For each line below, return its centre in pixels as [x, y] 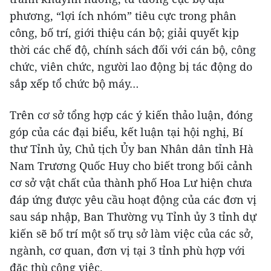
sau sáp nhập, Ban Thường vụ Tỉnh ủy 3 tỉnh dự [133, 217]
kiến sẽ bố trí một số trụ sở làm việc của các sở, [132, 234]
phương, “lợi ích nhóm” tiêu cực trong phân [123, 16]
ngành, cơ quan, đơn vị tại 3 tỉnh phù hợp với [127, 251]
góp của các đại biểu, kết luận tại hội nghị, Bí [126, 132]
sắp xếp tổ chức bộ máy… [74, 84]
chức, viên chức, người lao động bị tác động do [131, 67]
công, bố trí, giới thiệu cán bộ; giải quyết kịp [124, 33]
